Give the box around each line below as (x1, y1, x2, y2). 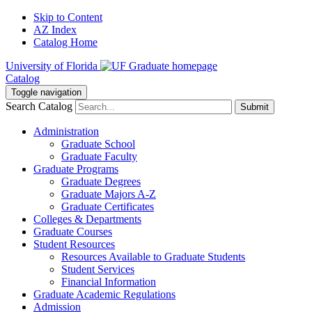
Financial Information (61, 276, 156, 288)
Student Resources (33, 238, 115, 250)
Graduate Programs (33, 163, 118, 175)
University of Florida (6, 60, 97, 72)
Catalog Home (33, 36, 97, 48)
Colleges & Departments (33, 213, 141, 225)
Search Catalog (6, 100, 72, 112)
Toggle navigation (11, 87, 81, 97)
